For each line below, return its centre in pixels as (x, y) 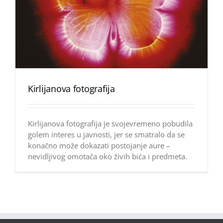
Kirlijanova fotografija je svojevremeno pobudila (110, 124)
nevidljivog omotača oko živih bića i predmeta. (108, 157)
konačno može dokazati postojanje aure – (99, 146)
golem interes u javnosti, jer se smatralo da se (106, 135)
